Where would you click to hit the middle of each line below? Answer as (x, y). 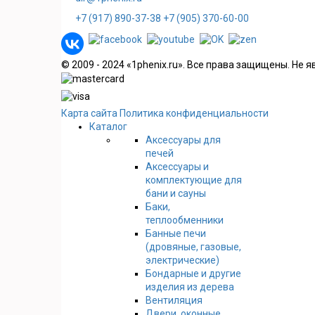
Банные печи (176, 233)
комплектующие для (194, 180)
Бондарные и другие (193, 273)
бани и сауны (176, 193)
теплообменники (185, 220)
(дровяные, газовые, (193, 246)
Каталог (108, 126)
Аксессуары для (183, 140)
